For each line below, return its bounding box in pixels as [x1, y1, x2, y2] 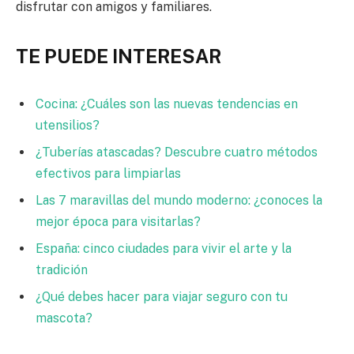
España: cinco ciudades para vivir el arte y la [36, 241, 292, 257]
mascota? [36, 311, 92, 326]
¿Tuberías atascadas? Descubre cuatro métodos [36, 145, 318, 160]
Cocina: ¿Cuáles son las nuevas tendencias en [36, 96, 298, 112]
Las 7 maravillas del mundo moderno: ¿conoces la [36, 193, 322, 209]
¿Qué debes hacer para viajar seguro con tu [36, 289, 288, 305]
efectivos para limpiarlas [36, 166, 181, 182]
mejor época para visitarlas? [36, 214, 201, 230]
